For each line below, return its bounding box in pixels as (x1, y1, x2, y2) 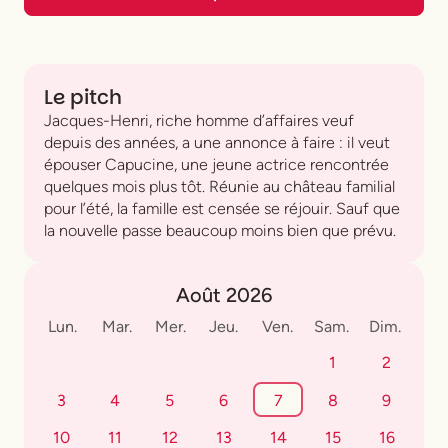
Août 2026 (176, 282, 272, 307)
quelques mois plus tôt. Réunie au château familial (44, 176, 395, 196)
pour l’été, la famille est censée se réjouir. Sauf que (44, 198, 400, 218)
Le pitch (44, 82, 122, 111)
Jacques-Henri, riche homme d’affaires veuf (44, 110, 354, 130)
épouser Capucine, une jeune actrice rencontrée (44, 154, 389, 174)
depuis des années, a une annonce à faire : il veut (44, 132, 390, 152)
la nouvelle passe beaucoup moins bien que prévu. (44, 220, 396, 240)
